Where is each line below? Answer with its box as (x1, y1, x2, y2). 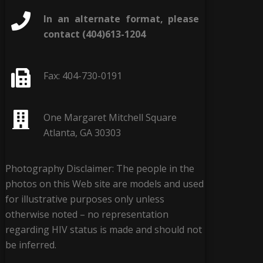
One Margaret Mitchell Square (43, 110, 177, 124)
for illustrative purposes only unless (5, 192, 164, 205)
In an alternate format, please (43, 12, 200, 25)
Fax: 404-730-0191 (43, 69, 123, 82)
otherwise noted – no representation (5, 207, 168, 221)
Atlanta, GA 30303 (43, 126, 122, 139)
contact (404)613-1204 (43, 27, 146, 41)
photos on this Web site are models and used (5, 177, 204, 190)
